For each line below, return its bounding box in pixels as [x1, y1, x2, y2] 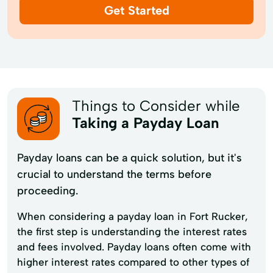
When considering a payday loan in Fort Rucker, [17, 210, 248, 222]
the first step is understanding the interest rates [17, 225, 247, 238]
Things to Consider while [72, 96, 240, 115]
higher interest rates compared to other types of [17, 255, 249, 268]
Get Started [104, 2, 169, 18]
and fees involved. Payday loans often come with [17, 240, 251, 253]
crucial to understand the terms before [17, 167, 211, 181]
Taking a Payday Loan [72, 113, 219, 132]
